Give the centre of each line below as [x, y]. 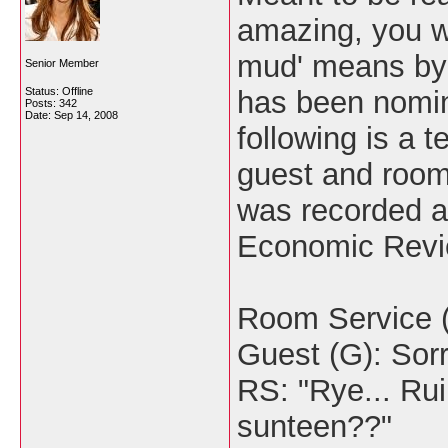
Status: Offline [59, 91]
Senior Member [62, 63]
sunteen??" [314, 426]
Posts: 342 [51, 103]
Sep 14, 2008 [86, 115]
